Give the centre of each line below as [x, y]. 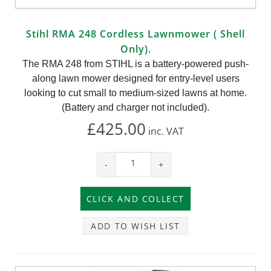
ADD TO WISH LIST [135, 226]
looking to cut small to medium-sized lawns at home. [135, 93]
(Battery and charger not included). [135, 107]
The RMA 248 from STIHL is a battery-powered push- [135, 64]
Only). [135, 49]
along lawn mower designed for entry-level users [135, 78]
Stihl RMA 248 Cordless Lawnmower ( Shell [135, 34]
